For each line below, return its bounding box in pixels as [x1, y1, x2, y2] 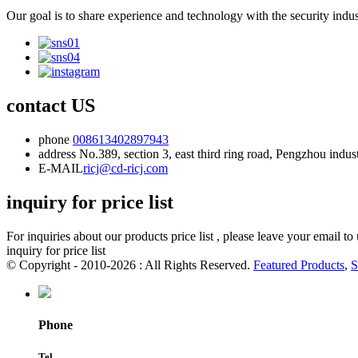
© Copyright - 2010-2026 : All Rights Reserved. [6, 258, 253, 272]
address [38, 147, 76, 161]
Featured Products [253, 258, 344, 272]
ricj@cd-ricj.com [83, 161, 168, 176]
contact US [6, 95, 95, 117]
